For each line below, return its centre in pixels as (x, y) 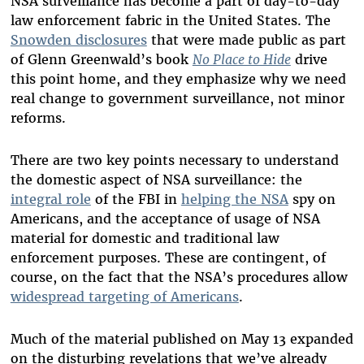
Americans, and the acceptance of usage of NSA (165, 219)
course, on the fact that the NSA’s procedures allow (179, 277)
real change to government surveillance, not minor (177, 99)
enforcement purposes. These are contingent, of (168, 258)
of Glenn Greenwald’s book (101, 60)
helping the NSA (234, 199)
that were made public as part (246, 40)
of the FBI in (136, 199)
